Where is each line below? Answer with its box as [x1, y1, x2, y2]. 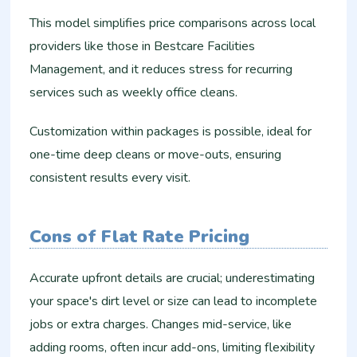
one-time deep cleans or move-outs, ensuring [29, 146, 282, 164]
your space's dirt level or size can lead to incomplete [29, 292, 318, 310]
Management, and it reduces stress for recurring [29, 61, 293, 79]
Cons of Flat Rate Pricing [29, 224, 250, 249]
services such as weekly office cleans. [29, 84, 238, 102]
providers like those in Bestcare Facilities [29, 37, 256, 56]
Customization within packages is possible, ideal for [29, 123, 312, 141]
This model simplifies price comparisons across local [29, 14, 316, 33]
